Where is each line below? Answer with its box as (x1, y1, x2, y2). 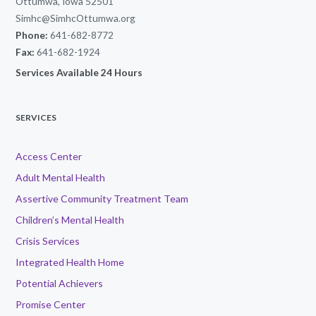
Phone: (16, 29, 49, 42)
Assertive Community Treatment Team (16, 193, 189, 205)
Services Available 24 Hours (16, 66, 145, 79)
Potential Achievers (16, 277, 104, 290)
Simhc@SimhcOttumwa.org (16, 12, 136, 25)
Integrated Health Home (16, 256, 125, 269)
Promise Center (16, 298, 86, 311)
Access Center (16, 150, 83, 163)
